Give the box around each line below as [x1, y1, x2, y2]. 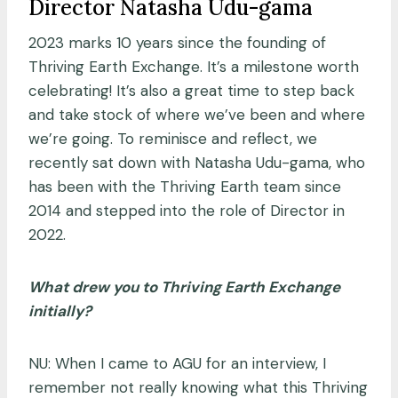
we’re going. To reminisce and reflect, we [28, 128, 317, 148]
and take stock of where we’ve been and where [28, 104, 365, 124]
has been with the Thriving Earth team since [28, 176, 341, 196]
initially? [28, 300, 95, 321]
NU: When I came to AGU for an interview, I [28, 353, 326, 373]
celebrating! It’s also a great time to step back [28, 80, 354, 100]
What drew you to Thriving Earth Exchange [28, 276, 340, 297]
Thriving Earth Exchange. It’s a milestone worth [28, 56, 359, 76]
